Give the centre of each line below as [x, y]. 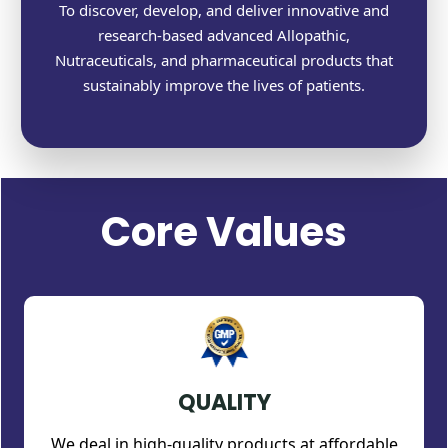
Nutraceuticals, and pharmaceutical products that [224, 60]
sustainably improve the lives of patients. [224, 85]
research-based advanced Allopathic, [224, 35]
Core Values [224, 232]
